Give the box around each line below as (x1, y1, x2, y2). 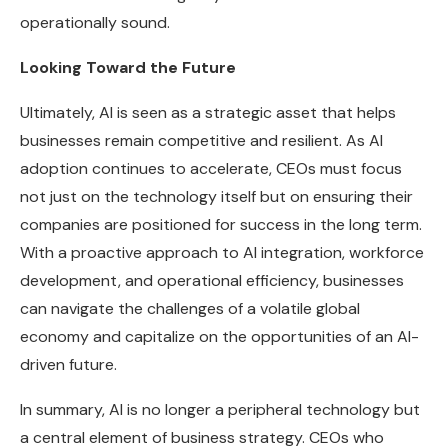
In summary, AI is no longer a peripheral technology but (20, 399, 420, 421)
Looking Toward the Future (20, 57, 236, 79)
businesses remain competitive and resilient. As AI (20, 130, 383, 152)
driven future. (20, 354, 117, 376)
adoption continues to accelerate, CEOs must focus (20, 158, 402, 180)
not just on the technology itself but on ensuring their (20, 186, 413, 208)
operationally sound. (20, 12, 170, 34)
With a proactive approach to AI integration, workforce (20, 242, 424, 264)
